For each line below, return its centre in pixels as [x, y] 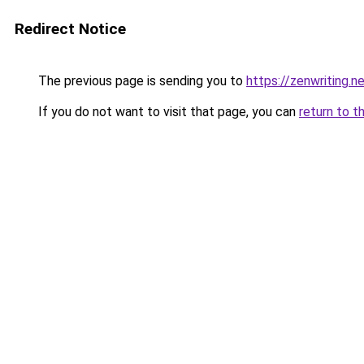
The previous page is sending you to [141, 81]
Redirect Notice [70, 29]
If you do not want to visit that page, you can [167, 112]
